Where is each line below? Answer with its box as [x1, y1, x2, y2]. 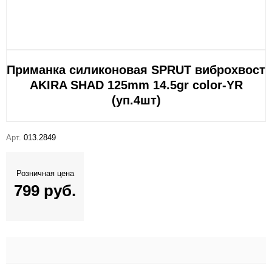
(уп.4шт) [111, 93, 161, 107]
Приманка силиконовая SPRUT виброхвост [7, 63, 265, 77]
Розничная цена [16, 169, 74, 178]
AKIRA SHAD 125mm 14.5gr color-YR [29, 78, 243, 92]
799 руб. [14, 182, 76, 200]
